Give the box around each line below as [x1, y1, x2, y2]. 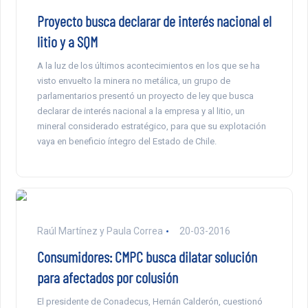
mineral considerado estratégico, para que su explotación [36, 120, 266, 131]
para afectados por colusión [36, 267, 178, 286]
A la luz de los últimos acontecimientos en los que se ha [36, 60, 260, 71]
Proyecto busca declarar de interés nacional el [36, 11, 272, 30]
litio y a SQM [36, 32, 98, 50]
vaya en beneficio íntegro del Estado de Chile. [36, 135, 217, 146]
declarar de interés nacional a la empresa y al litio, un [36, 105, 245, 116]
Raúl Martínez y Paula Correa [36, 225, 163, 236]
